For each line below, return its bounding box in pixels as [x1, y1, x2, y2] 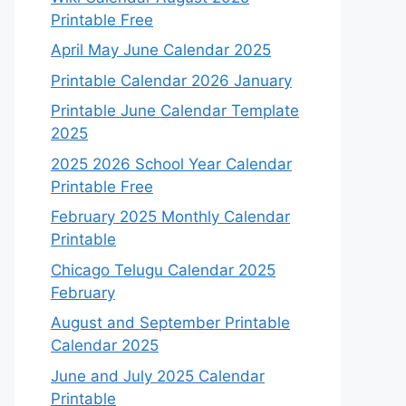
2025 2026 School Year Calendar [51, 154, 292, 173]
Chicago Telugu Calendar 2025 [51, 260, 275, 279]
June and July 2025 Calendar [51, 366, 265, 385]
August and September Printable [51, 314, 290, 332]
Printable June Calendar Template [51, 101, 299, 120]
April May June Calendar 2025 [51, 41, 271, 59]
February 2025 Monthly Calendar [51, 208, 290, 226]
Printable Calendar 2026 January [51, 71, 292, 90]
